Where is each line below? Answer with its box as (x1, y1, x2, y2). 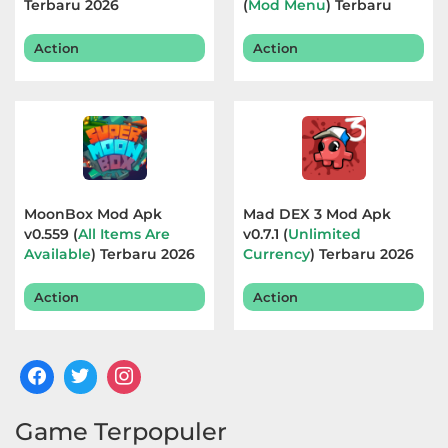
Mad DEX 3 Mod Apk (243, 205, 391, 223)
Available (24, 245, 91, 263)
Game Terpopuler (15, 416, 227, 446)
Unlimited (288, 225, 361, 243)
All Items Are (78, 225, 170, 243)
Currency (243, 245, 310, 263)
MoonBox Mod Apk (24, 205, 162, 223)
